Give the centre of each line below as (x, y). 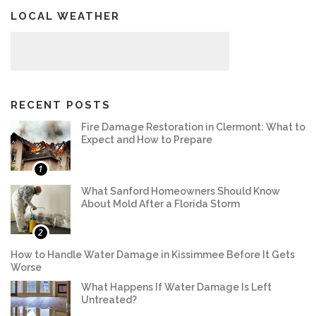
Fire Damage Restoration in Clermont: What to (193, 127)
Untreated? (109, 300)
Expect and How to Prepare (147, 139)
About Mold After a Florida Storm (160, 203)
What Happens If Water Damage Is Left (176, 287)
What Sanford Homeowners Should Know (181, 191)
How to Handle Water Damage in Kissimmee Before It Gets (153, 255)
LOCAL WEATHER (65, 16)
